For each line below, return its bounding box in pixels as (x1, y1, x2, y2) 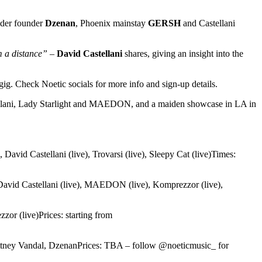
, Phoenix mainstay (75, 18, 148, 29)
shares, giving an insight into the (122, 49, 243, 59)
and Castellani (181, 18, 235, 29)
